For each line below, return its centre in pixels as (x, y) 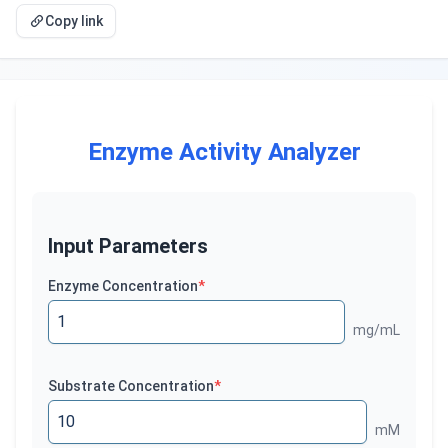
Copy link (74, 21)
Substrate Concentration (131, 386)
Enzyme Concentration (123, 286)
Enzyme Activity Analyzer (224, 152)
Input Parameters (128, 246)
